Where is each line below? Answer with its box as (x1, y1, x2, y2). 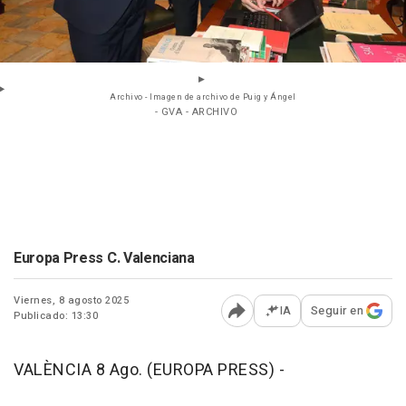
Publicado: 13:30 (14, 308, 98, 324)
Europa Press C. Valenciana (14, 247, 195, 270)
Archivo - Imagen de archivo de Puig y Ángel (110, 92, 296, 104)
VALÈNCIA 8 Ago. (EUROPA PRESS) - (14, 358, 285, 383)
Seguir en (310, 302, 363, 320)
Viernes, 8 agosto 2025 (14, 293, 129, 309)
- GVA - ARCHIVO (154, 104, 238, 121)
